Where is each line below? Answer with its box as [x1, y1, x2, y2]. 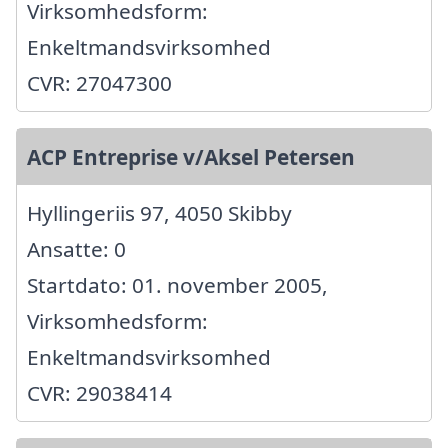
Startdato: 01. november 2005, [27, 271, 328, 300]
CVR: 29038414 [27, 379, 172, 408]
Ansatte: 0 [27, 235, 126, 264]
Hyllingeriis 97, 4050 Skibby [27, 199, 292, 228]
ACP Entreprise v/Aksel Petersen [27, 143, 355, 172]
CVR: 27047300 [27, 69, 172, 98]
